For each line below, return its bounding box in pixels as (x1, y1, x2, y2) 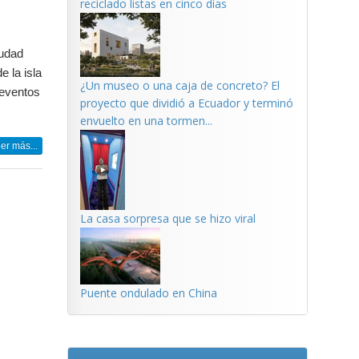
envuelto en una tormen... (79, 113, 212, 128)
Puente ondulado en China (79, 285, 217, 301)
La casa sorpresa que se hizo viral (79, 211, 256, 226)
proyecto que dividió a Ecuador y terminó (79, 95, 293, 111)
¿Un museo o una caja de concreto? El (79, 78, 280, 93)
